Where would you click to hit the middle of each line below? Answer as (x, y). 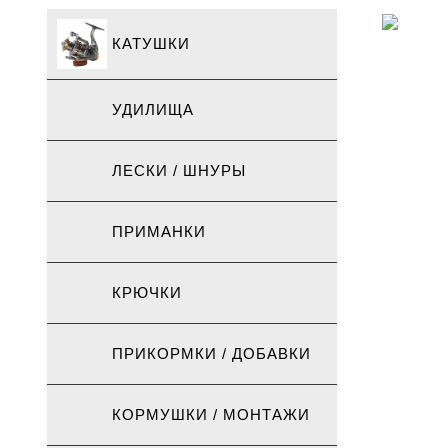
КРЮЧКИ (144, 292)
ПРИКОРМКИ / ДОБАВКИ (209, 353)
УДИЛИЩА (150, 109)
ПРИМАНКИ (156, 231)
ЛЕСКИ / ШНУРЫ (176, 170)
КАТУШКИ (148, 43)
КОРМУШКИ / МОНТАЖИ (208, 414)
